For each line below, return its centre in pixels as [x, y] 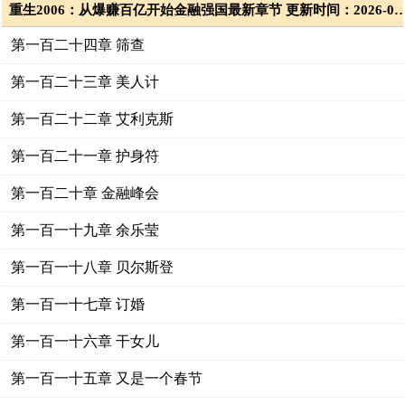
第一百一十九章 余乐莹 [85, 230]
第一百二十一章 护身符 [85, 156]
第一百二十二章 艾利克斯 [93, 119]
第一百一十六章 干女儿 [85, 341]
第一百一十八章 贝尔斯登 [93, 267]
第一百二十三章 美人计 [85, 82]
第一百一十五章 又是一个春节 [107, 378]
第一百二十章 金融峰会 [85, 193]
